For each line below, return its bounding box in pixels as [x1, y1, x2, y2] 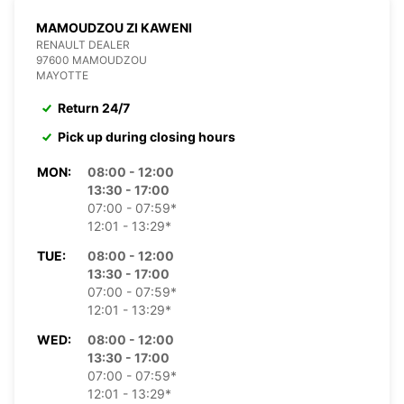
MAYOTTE [36, 68, 88, 82]
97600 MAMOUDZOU [36, 52, 147, 67]
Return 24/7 [58, 99, 130, 115]
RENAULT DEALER [36, 37, 130, 51]
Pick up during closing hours [58, 128, 235, 144]
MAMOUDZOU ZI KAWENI [36, 19, 192, 35]
